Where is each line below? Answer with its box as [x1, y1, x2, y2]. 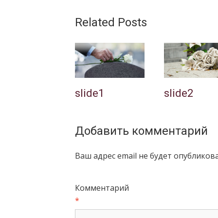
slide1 [74, 87, 104, 99]
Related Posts [74, 16, 147, 29]
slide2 [163, 87, 193, 99]
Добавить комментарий [74, 124, 208, 138]
